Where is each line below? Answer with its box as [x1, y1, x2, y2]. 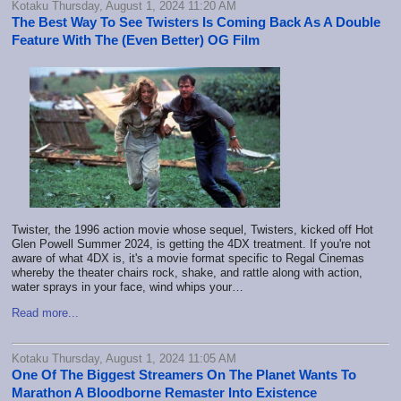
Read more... [12, 306, 79, 320]
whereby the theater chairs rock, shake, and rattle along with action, [12, 266, 363, 280]
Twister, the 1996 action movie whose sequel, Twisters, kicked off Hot [12, 223, 373, 237]
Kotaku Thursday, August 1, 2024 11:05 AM [12, 351, 236, 365]
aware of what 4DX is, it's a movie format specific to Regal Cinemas [12, 252, 364, 266]
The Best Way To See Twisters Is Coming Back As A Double [12, 13, 380, 30]
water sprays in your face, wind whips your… [12, 280, 243, 294]
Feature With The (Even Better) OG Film [12, 31, 260, 47]
